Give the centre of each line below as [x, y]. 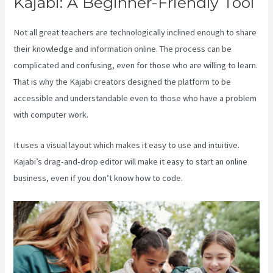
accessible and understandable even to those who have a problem [135, 98]
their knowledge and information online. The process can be [123, 48]
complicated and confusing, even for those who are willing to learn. [136, 65]
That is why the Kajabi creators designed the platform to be [122, 81]
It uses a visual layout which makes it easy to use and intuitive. [127, 145]
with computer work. [51, 114]
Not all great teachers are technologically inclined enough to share [135, 32]
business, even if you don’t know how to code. [98, 178]
